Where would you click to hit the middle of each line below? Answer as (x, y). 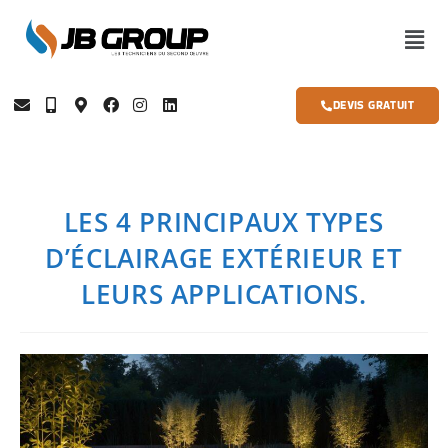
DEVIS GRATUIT (373, 105)
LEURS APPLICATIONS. (224, 294)
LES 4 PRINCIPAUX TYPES (224, 222)
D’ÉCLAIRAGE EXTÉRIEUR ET (224, 258)
